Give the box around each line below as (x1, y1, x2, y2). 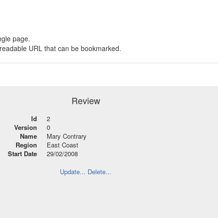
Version (14, 123, 37, 132)
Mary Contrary (47, 131, 87, 141)
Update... (60, 167, 86, 176)
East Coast (47, 140, 78, 149)
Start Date (8, 149, 37, 158)
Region (16, 140, 37, 149)
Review (71, 94, 100, 107)
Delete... (88, 167, 111, 176)
